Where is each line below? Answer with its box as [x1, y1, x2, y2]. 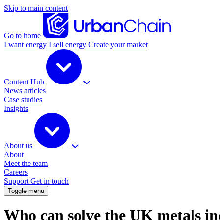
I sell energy [49, 40, 88, 49]
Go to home [4, 31, 41, 40]
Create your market [88, 40, 148, 49]
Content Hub [4, 78, 46, 86]
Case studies [4, 95, 42, 104]
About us [4, 141, 34, 150]
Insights [4, 104, 28, 112]
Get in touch [30, 177, 69, 185]
